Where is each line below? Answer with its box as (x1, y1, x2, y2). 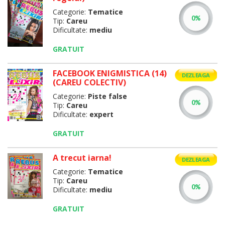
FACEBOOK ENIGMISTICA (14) (52, 68, 167, 79)
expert (89, 109, 114, 119)
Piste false (87, 91, 127, 101)
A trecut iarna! (52, 152, 111, 163)
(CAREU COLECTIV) (52, 77, 126, 88)
